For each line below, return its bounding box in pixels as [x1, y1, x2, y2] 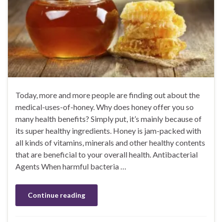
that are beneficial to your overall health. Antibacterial [15, 150, 198, 160]
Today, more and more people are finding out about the [15, 90, 200, 100]
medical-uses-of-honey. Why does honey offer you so [15, 102, 194, 112]
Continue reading [28, 191, 85, 200]
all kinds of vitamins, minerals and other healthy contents [15, 138, 205, 148]
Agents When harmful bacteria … [15, 162, 126, 171]
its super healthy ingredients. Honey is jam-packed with [15, 126, 201, 136]
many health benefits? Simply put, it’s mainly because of [15, 114, 202, 124]
